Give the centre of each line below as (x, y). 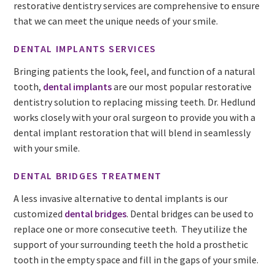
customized (39, 213)
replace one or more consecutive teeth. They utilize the (131, 229)
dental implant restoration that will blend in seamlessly (132, 132)
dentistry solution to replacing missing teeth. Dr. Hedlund (135, 102)
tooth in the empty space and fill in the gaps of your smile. (136, 259)
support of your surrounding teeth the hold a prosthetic (131, 244)
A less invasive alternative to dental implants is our (121, 198)
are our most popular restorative (182, 86)
